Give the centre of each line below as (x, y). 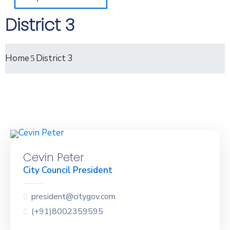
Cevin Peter (54, 157)
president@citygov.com (73, 197)
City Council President (68, 170)
